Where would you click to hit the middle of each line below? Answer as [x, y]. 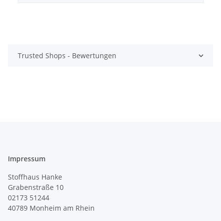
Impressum [27, 159]
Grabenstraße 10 [36, 187]
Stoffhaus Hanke [35, 177]
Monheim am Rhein [62, 208]
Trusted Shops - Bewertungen [67, 56]
